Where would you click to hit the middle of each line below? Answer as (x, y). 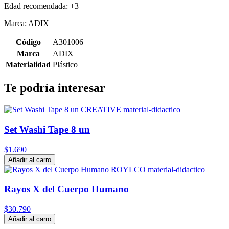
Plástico (65, 65)
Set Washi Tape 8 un (47, 129)
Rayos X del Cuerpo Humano (66, 189)
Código (28, 42)
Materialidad (28, 65)
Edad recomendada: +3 (41, 6)
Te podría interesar (55, 88)
